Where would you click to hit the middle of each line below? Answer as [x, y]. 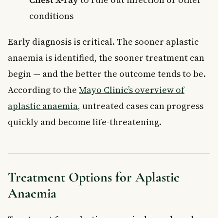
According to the [43, 90]
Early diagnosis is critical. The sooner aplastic [103, 41]
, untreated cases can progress [141, 106]
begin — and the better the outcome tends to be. [107, 73]
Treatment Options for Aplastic [94, 177]
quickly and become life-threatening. [85, 122]
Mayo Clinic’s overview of [132, 90]
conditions [51, 16]
